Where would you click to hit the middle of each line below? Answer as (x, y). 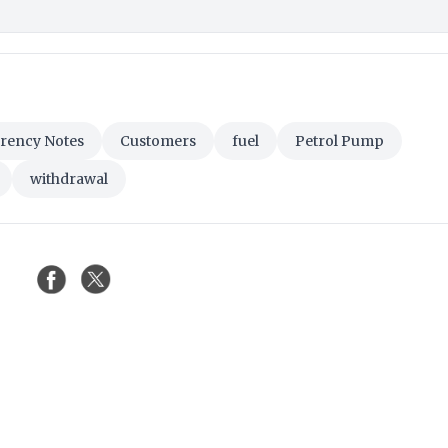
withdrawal (69, 179)
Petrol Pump (339, 141)
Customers (158, 141)
